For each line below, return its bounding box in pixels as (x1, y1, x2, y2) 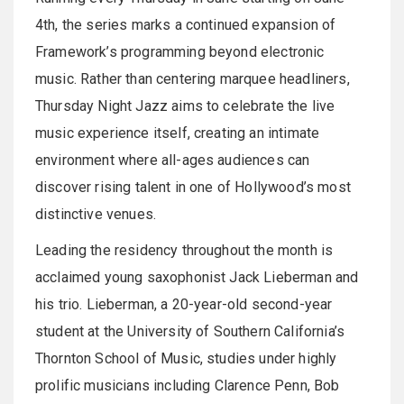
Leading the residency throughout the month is (35, 242, 334, 260)
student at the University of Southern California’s (35, 323, 345, 341)
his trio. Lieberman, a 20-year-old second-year (35, 296, 333, 314)
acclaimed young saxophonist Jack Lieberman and (35, 269, 359, 287)
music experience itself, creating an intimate (35, 124, 320, 142)
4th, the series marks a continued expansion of (35, 16, 336, 34)
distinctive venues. (35, 206, 157, 224)
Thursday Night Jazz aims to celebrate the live (35, 97, 335, 115)
